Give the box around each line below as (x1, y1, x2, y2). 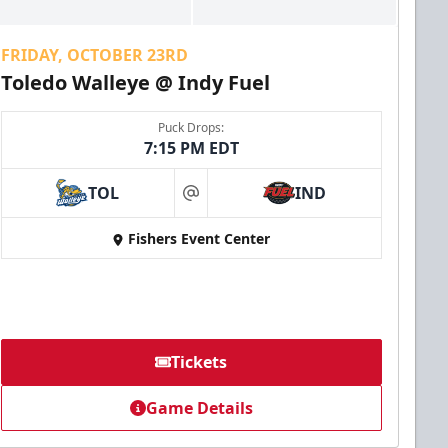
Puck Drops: (158, 119, 225, 137)
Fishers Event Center (128, 229, 271, 249)
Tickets (171, 351, 228, 374)
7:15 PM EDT (143, 137, 239, 160)
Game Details (145, 397, 253, 420)
